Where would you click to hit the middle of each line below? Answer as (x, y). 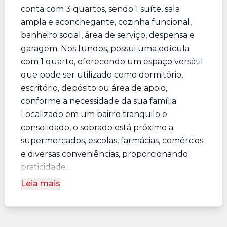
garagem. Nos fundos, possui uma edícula (105, 48)
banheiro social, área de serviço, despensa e (108, 35)
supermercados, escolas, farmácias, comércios (112, 141)
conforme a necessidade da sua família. (99, 101)
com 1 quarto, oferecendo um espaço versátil (112, 62)
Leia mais (41, 184)
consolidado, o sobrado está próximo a (97, 127)
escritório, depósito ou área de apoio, (94, 88)
